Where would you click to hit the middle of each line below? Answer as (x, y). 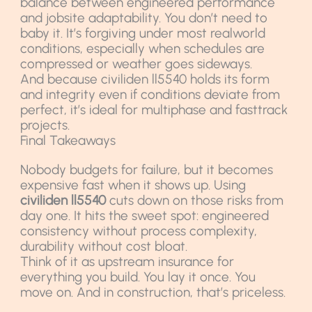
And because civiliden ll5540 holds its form (145, 79)
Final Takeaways (68, 140)
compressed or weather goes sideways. (136, 63)
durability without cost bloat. (104, 246)
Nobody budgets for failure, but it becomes (147, 169)
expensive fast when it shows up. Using (133, 185)
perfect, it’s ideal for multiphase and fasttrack (154, 109)
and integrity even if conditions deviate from (150, 94)
